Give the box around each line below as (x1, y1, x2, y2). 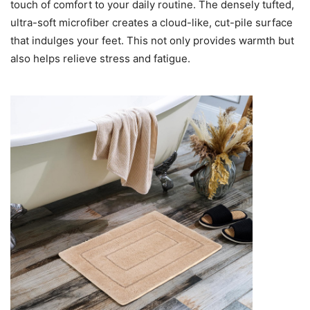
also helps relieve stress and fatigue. (10, 52, 190, 66)
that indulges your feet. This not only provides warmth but (10, 34, 294, 48)
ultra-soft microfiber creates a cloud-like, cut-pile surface (10, 16, 293, 30)
